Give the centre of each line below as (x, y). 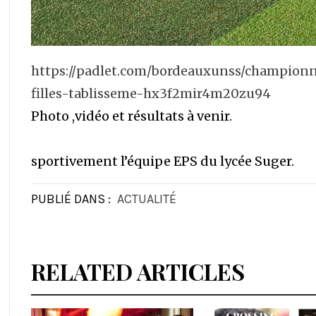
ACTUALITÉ (147, 199)
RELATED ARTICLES (138, 272)
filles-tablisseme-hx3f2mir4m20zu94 (151, 94)
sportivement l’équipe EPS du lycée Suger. (163, 162)
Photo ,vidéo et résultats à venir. (132, 116)
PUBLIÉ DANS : (73, 199)
